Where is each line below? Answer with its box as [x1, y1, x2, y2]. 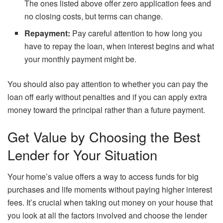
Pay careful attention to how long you [72, 27, 203, 39]
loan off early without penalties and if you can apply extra [7, 91, 207, 103]
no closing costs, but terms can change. [24, 10, 163, 22]
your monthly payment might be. [24, 53, 137, 65]
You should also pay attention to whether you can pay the [7, 78, 208, 90]
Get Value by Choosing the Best [7, 126, 201, 146]
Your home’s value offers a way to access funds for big [7, 171, 199, 183]
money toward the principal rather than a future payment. [7, 104, 205, 116]
